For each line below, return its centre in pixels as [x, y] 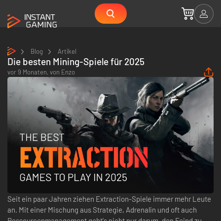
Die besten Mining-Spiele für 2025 [76, 62]
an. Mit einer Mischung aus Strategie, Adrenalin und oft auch [102, 209]
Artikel [67, 52]
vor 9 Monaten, [29, 72]
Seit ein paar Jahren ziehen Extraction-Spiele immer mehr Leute [109, 199]
